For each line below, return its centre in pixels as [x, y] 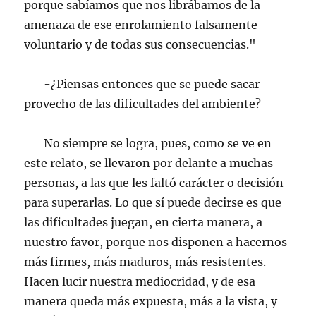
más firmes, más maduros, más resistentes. [145, 262]
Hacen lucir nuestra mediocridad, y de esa [140, 281]
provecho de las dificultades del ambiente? [143, 104]
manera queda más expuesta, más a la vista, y [151, 301]
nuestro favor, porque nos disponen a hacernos [156, 242]
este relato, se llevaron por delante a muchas [149, 163]
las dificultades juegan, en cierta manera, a [144, 222]
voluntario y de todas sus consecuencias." [140, 44]
